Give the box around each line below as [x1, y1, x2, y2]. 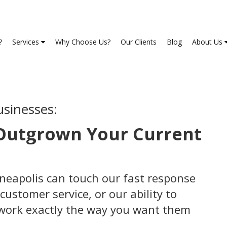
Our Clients [121, 37, 157, 47]
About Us [192, 37, 224, 47]
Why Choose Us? [55, 37, 110, 47]
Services [12, 37, 41, 47]
